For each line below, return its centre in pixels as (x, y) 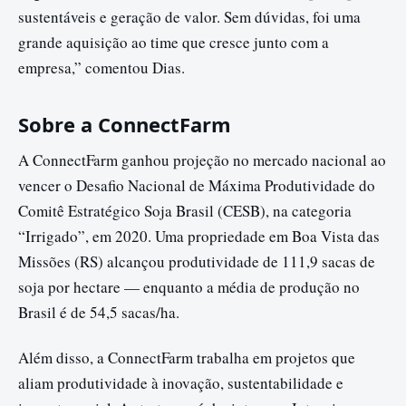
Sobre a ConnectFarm (125, 124)
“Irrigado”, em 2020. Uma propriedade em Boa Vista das (199, 236)
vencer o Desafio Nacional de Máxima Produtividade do (197, 185)
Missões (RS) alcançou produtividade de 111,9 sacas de (197, 261)
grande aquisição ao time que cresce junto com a (174, 42)
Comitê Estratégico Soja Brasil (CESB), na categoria (185, 210)
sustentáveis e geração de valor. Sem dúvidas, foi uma (189, 16)
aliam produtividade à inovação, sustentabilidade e (181, 382)
